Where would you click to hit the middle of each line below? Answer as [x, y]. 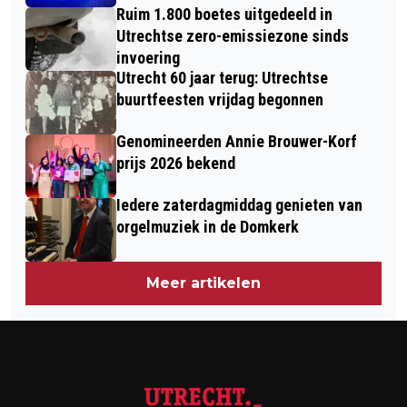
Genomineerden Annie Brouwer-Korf [237, 142]
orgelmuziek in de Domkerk [208, 227]
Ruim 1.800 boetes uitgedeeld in [224, 15]
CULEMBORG [88, 51]
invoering [148, 58]
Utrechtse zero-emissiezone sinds [233, 36]
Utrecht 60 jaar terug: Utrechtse [222, 78]
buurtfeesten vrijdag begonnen [220, 100]
